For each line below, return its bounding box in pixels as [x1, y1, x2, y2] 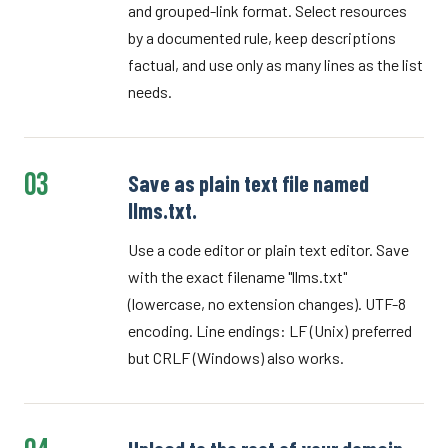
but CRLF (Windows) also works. [128, 348, 344, 367]
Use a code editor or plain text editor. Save [128, 240, 409, 259]
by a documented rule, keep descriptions [128, 28, 396, 47]
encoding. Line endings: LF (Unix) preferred [128, 321, 412, 340]
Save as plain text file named [128, 170, 369, 196]
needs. [128, 82, 172, 101]
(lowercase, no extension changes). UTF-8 [128, 294, 406, 313]
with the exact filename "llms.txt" [128, 267, 347, 286]
